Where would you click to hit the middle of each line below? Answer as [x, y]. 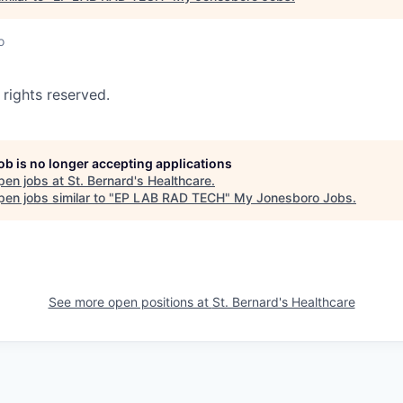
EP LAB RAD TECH [170, 197]
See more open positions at [130, 301]
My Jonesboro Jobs [293, 197]
